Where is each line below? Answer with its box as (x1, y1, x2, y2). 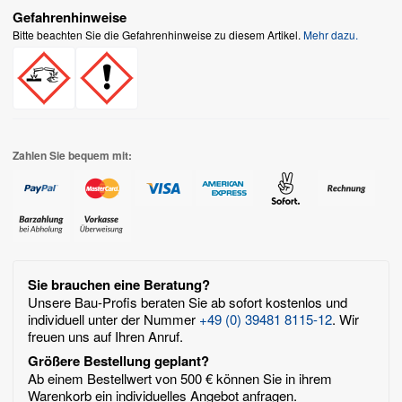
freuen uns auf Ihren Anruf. (28, 326, 183, 345)
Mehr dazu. (303, 26, 358, 42)
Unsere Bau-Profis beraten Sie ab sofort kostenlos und (28, 292, 347, 311)
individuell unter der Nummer (28, 309, 199, 328)
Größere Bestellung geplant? (28, 350, 209, 371)
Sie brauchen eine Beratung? (28, 274, 210, 294)
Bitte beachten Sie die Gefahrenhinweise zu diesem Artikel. (13, 26, 303, 42)
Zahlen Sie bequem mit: (13, 146, 132, 163)
